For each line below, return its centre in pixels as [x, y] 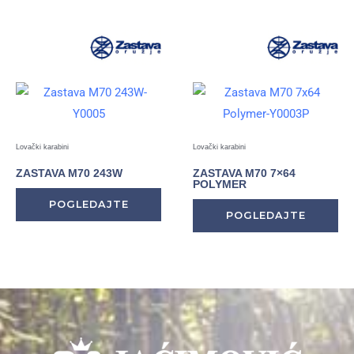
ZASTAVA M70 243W [69, 173]
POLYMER [220, 185]
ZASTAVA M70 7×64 [244, 173]
